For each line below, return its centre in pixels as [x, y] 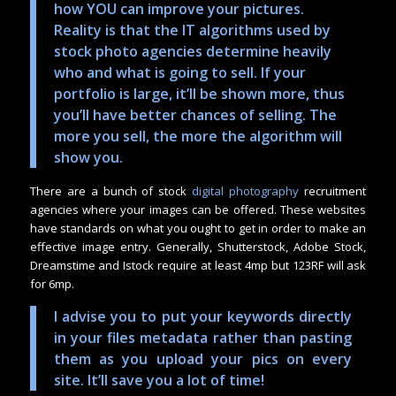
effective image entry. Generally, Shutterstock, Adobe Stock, [198, 247]
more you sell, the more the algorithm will [198, 137]
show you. [90, 158]
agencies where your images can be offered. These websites [198, 210]
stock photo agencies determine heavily [192, 52]
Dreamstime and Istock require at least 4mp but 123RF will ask [198, 266]
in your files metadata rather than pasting [203, 338]
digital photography [246, 191]
